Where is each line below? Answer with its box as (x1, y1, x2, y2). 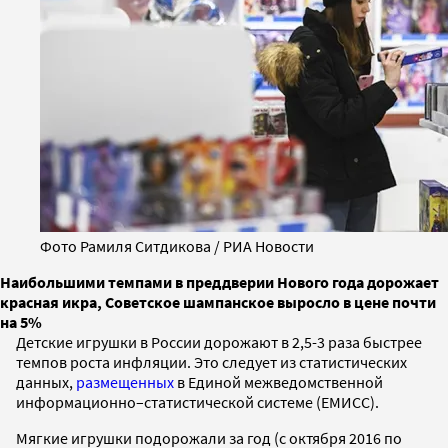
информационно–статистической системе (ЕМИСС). (16, 391, 379, 412)
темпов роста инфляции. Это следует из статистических (16, 351, 407, 372)
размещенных (76, 371, 174, 392)
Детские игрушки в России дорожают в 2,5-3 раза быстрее (16, 331, 422, 352)
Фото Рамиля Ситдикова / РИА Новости (40, 235, 314, 256)
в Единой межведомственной (174, 371, 383, 392)
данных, (16, 371, 76, 392)
